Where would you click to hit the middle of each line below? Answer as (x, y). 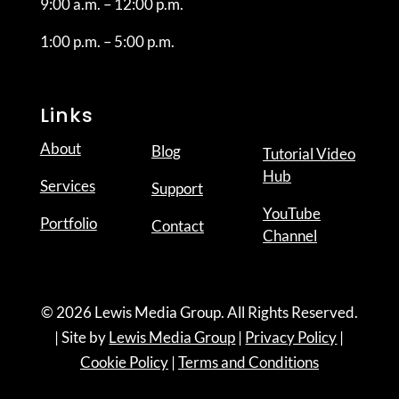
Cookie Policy (124, 362)
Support (177, 188)
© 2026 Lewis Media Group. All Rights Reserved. (199, 312)
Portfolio (68, 223)
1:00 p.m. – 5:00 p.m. (107, 41)
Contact (177, 225)
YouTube (292, 213)
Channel (290, 235)
